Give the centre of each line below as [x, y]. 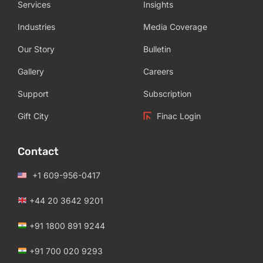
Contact [38, 151]
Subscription [167, 93]
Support [33, 93]
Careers [158, 71]
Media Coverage [175, 26]
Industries [36, 26]
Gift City [33, 116]
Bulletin [157, 49]
